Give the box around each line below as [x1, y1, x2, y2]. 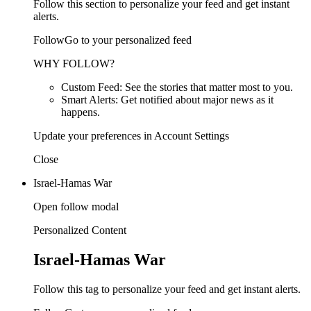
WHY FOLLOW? [33, 57, 115, 69]
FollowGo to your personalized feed [33, 33, 192, 46]
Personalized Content [33, 224, 126, 236]
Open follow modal [33, 200, 119, 212]
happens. [61, 106, 100, 118]
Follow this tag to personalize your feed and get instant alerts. [33, 283, 301, 295]
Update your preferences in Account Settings [33, 129, 229, 142]
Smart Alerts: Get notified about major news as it [61, 93, 274, 106]
